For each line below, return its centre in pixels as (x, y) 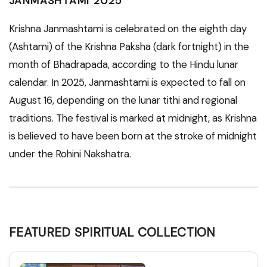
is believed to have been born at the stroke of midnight (133, 136)
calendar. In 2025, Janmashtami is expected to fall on (127, 83)
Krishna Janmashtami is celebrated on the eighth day (128, 29)
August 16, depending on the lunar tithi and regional (123, 100)
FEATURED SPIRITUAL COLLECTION (112, 232)
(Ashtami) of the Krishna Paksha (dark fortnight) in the (129, 47)
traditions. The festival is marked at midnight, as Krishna (133, 118)
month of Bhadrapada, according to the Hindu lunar (124, 65)
